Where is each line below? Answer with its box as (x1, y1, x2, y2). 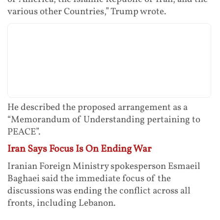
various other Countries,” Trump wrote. (7, 5, 166, 19)
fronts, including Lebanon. (7, 197, 115, 210)
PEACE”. (7, 126, 40, 139)
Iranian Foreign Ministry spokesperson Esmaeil (7, 160, 200, 173)
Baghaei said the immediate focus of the (7, 172, 171, 186)
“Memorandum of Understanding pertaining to (7, 113, 200, 127)
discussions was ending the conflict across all (7, 185, 191, 198)
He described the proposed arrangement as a (7, 101, 188, 114)
